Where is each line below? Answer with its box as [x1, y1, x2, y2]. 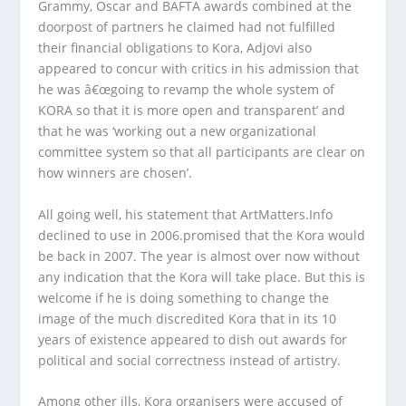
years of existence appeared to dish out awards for [38, 330, 348, 348]
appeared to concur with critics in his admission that [38, 60, 360, 78]
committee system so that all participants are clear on [38, 143, 366, 161]
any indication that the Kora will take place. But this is [38, 267, 366, 285]
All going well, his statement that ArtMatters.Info [38, 205, 333, 223]
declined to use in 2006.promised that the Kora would [38, 226, 366, 244]
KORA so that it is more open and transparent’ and [38, 101, 346, 120]
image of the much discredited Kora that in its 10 [38, 309, 337, 327]
